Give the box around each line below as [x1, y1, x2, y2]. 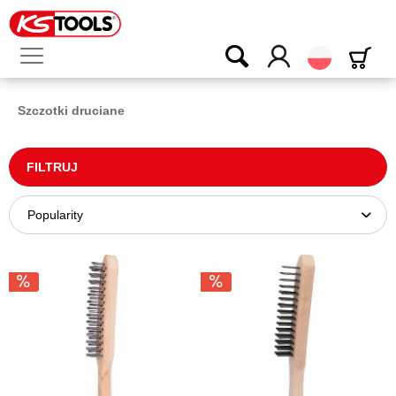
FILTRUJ [27, 160, 78, 174]
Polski [331, 45, 364, 60]
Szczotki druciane [18, 103, 125, 118]
